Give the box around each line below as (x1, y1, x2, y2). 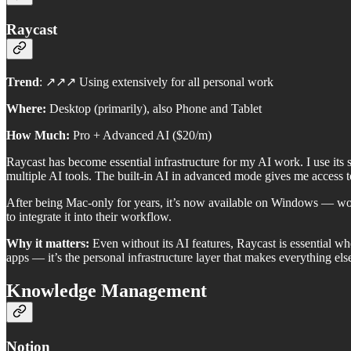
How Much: (6, 128, 70, 142)
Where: (6, 101, 46, 115)
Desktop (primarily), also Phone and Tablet (46, 101, 262, 115)
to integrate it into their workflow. (6, 209, 172, 223)
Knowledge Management (6, 280, 207, 301)
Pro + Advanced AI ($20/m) (70, 128, 212, 142)
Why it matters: (6, 236, 89, 250)
